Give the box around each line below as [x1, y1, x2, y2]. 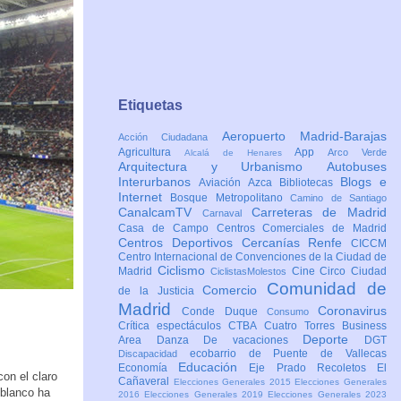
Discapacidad [118, 348, 190, 360]
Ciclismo [157, 263, 211, 278]
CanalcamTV [118, 205, 202, 220]
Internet [118, 190, 171, 205]
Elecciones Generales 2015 [173, 377, 295, 388]
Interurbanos [118, 175, 199, 190]
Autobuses [327, 159, 387, 175]
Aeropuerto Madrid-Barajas [221, 129, 388, 144]
